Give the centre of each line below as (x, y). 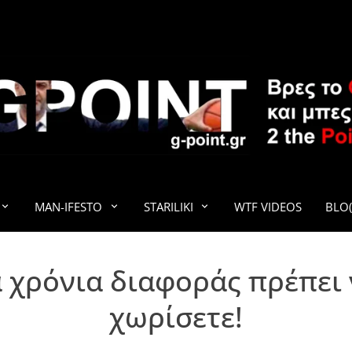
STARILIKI (168, 207)
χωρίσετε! (176, 317)
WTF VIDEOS (268, 207)
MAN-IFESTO (68, 207)
